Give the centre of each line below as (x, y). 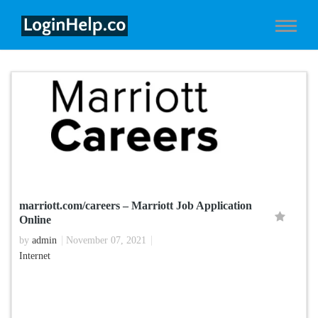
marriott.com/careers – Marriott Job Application (136, 205)
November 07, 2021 (106, 240)
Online (35, 219)
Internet (35, 256)
